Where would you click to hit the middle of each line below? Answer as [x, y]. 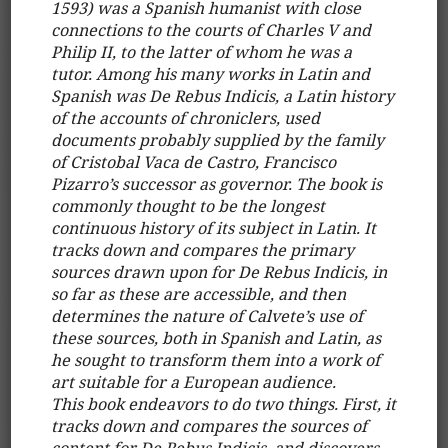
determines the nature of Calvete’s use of [207, 315]
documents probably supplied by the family [218, 139]
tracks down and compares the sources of [209, 425]
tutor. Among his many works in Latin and [211, 73]
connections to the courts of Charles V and [211, 29]
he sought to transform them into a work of [216, 359]
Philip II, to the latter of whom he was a [202, 51]
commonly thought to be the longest [188, 205]
